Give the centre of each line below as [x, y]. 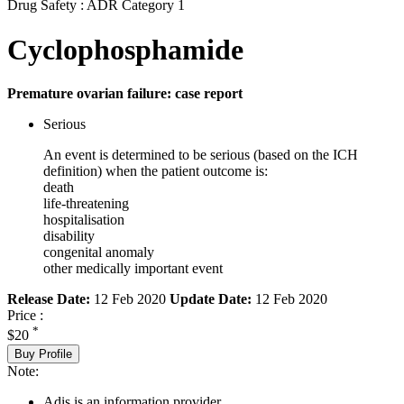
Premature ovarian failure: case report [125, 94]
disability [69, 236]
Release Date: [49, 299]
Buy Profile [43, 353]
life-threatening [86, 204]
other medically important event [133, 269]
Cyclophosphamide [125, 49]
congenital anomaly [99, 252]
